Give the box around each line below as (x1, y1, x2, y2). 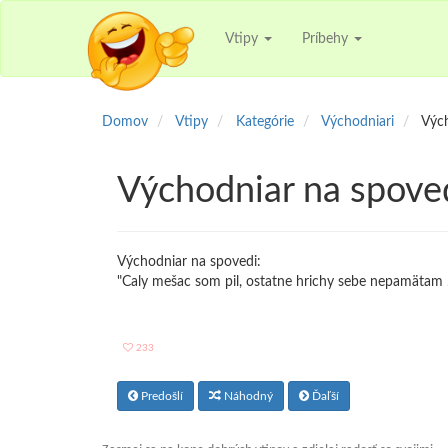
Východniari (321, 115, 394, 129)
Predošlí (138, 390, 183, 402)
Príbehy (302, 31, 353, 46)
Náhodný (221, 390, 273, 402)
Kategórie (236, 115, 294, 129)
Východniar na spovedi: (117, 255, 261, 269)
